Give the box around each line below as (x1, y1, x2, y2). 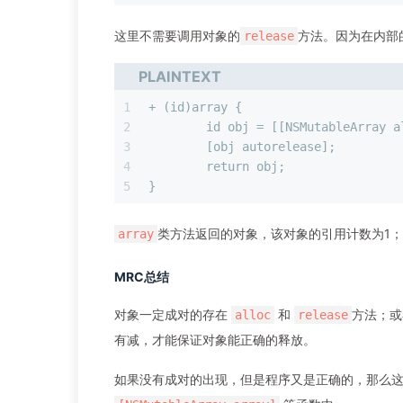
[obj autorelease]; (206, 139, 336, 155)
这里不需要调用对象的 (114, 28, 240, 44)
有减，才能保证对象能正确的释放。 (114, 332, 316, 348)
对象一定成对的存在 (114, 307, 231, 323)
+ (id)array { (148, 100, 242, 115)
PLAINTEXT (139, 67, 222, 85)
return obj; (206, 159, 285, 175)
